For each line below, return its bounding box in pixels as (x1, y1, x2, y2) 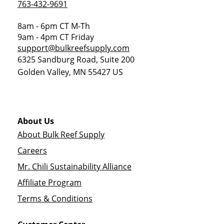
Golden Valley (17, 66, 69, 77)
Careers (17, 145, 47, 156)
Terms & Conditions (17, 193, 92, 204)
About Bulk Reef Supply (17, 129, 104, 140)
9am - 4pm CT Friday (17, 31, 94, 42)
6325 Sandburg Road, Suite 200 (17, 54, 134, 65)
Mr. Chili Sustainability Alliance (17, 161, 131, 172)
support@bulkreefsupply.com (17, 42, 129, 53)
